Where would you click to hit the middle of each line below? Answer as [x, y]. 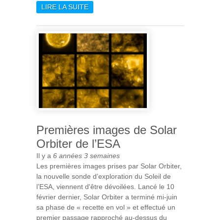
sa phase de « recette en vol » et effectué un [106, 207]
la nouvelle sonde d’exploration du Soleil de [104, 176]
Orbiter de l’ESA [78, 143]
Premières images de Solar [107, 130]
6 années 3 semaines [86, 155]
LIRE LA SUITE [65, 7]
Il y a [45, 155]
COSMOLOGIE [112, 38]
